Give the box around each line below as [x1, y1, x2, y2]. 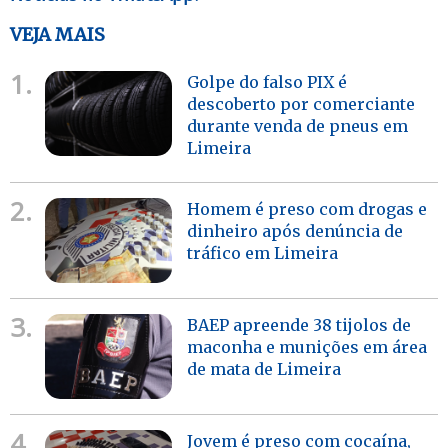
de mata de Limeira [187, 359, 342, 380]
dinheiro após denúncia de [187, 221, 404, 242]
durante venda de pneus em [187, 116, 409, 137]
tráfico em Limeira [187, 243, 339, 264]
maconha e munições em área [187, 337, 428, 358]
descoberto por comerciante [187, 94, 416, 115]
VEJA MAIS [10, 23, 105, 47]
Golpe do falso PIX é [187, 72, 348, 93]
